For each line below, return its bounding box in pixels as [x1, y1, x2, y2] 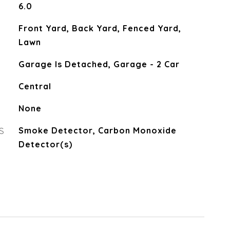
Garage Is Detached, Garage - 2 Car [18, 59, 180, 69]
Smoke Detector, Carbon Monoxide [18, 125, 177, 136]
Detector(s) [18, 139, 72, 149]
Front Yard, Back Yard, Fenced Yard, [18, 23, 181, 33]
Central [18, 81, 51, 91]
